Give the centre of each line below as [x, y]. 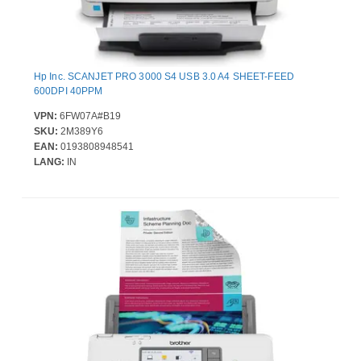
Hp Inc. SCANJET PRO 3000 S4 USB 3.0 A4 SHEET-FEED [164, 76]
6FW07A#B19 [89, 116]
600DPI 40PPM [68, 91]
